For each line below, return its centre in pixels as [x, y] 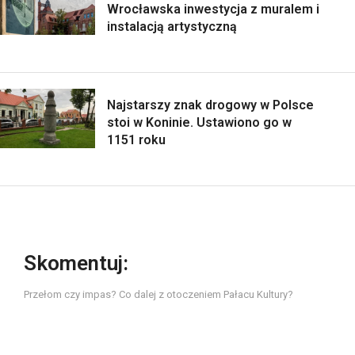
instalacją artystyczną [172, 27]
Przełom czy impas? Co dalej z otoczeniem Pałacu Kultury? [158, 295]
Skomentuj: [76, 263]
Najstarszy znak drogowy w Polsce [210, 105]
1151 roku [136, 140]
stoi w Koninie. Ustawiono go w [199, 123]
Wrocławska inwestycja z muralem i [213, 10]
